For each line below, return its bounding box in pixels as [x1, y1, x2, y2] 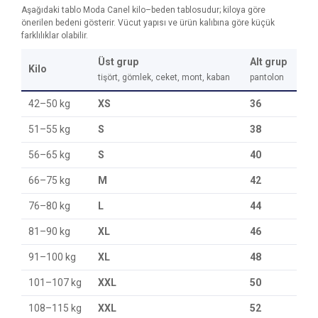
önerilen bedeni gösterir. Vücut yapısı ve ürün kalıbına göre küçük [21, 18, 275, 28]
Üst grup [98, 56, 138, 67]
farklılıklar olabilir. [21, 31, 88, 40]
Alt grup [250, 56, 287, 67]
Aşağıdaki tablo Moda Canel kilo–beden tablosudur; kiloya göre [21, 5, 265, 15]
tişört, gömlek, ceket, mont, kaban [98, 72, 230, 82]
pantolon [250, 72, 284, 82]
